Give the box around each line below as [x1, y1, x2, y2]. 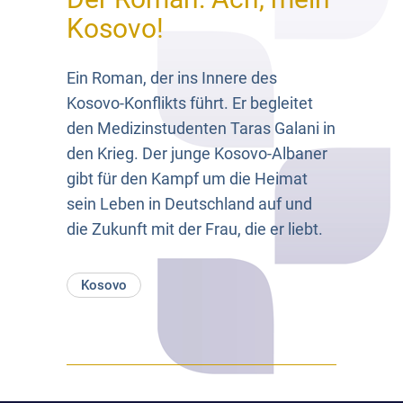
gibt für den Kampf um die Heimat [67, 168, 308, 188]
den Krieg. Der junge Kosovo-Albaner [67, 143, 327, 163]
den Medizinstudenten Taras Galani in [67, 118, 336, 138]
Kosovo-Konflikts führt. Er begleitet [67, 93, 313, 112]
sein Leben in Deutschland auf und [67, 193, 312, 213]
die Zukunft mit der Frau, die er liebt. [67, 219, 323, 238]
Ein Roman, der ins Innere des [67, 67, 277, 87]
